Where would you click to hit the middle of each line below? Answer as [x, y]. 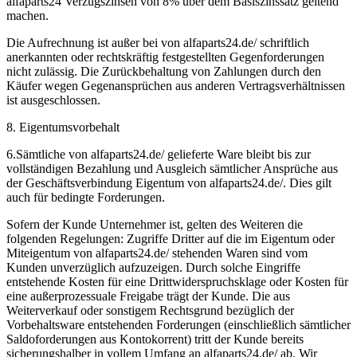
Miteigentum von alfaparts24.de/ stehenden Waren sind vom [157, 253]
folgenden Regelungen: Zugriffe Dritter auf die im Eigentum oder [171, 239]
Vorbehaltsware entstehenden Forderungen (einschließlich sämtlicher [178, 325]
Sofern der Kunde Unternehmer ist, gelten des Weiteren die [155, 224]
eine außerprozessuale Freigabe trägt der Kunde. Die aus [148, 296]
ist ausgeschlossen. [53, 100]
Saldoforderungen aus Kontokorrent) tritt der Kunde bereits [155, 339]
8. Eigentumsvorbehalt [63, 127]
